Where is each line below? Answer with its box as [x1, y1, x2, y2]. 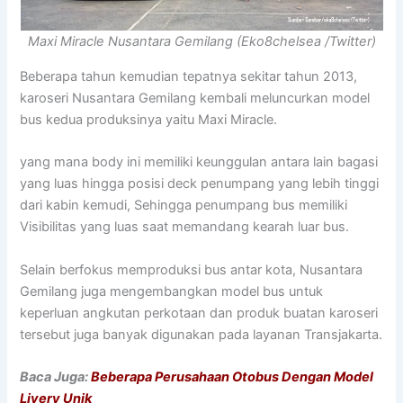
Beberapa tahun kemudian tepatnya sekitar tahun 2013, [20, 68, 358, 85]
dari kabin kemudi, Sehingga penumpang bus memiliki [20, 197, 348, 214]
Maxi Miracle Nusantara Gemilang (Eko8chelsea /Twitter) [27, 33, 376, 50]
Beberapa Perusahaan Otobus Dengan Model [91, 369, 374, 386]
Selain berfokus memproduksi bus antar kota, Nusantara [20, 261, 363, 278]
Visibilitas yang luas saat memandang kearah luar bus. [20, 219, 350, 236]
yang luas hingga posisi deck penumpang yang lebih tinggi [20, 175, 380, 193]
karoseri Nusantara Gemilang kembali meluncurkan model [20, 90, 371, 107]
